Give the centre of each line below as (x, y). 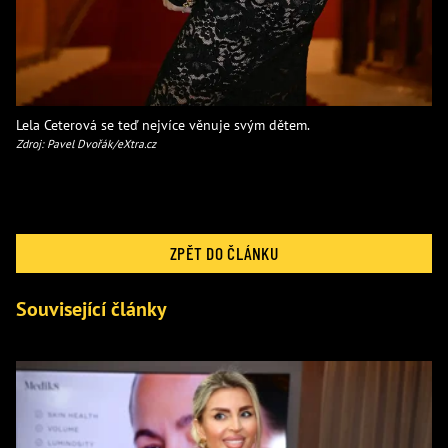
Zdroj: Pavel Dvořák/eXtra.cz (86, 144)
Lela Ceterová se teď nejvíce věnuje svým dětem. (163, 125)
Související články (91, 309)
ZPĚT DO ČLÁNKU (224, 252)
